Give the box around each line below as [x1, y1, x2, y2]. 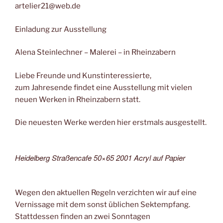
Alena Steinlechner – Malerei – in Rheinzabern [15, 48, 176, 57]
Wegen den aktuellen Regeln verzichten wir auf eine [15, 188, 197, 198]
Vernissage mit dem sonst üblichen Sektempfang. [15, 200, 190, 210]
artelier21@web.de [15, 1, 81, 11]
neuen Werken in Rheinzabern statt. [15, 95, 140, 104]
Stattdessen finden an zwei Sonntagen [15, 212, 150, 222]
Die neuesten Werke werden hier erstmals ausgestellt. [15, 118, 207, 127]
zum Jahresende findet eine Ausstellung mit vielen [15, 83, 192, 92]
